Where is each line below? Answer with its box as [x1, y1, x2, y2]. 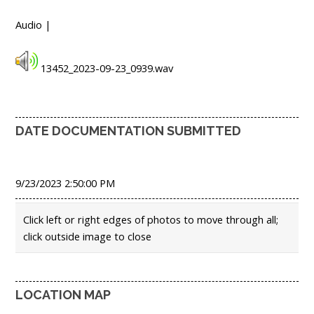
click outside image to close [23, 229, 151, 244]
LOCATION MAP [15, 287, 111, 302]
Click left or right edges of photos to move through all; [23, 212, 278, 227]
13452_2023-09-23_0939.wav [38, 60, 173, 75]
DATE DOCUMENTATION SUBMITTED [15, 123, 241, 138]
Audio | [15, 17, 51, 32]
